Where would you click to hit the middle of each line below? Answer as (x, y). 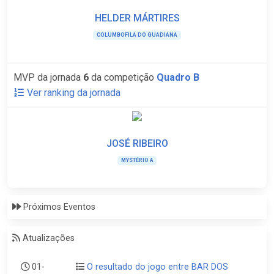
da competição (123, 77)
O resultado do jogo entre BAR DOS (158, 267)
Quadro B (178, 77)
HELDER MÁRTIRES (137, 18)
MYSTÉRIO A (137, 160)
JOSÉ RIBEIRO (137, 143)
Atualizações (49, 238)
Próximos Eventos (59, 207)
